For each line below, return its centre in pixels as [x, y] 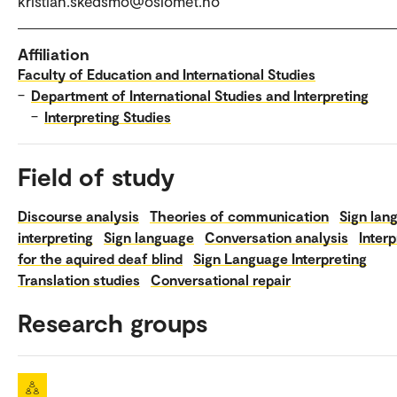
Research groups [113, 322]
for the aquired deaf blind [100, 258]
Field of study [96, 176]
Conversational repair [221, 279]
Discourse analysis [78, 215]
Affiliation [54, 54]
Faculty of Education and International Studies [167, 74]
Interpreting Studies [108, 116]
